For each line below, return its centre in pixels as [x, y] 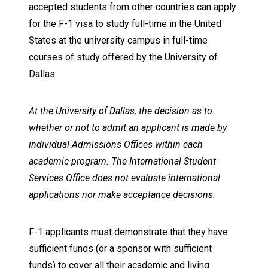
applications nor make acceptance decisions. [122, 195]
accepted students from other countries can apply [133, 7]
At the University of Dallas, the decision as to [121, 111]
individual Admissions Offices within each [116, 144]
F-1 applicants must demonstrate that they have [128, 232]
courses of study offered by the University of [123, 57]
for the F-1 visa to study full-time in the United [125, 24]
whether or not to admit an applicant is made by [128, 128]
